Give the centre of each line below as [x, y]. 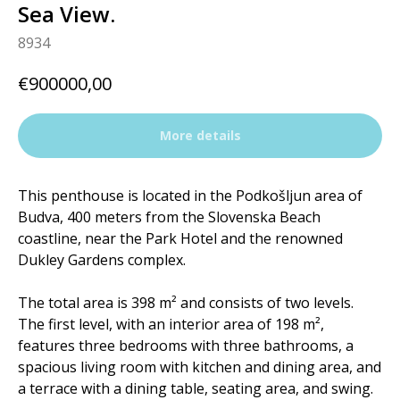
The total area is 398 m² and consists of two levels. [186, 303]
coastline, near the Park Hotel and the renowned [180, 239]
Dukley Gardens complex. [102, 260]
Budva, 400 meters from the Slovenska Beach [169, 217]
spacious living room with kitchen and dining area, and [200, 367]
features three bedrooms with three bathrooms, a [186, 346]
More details [200, 136]
